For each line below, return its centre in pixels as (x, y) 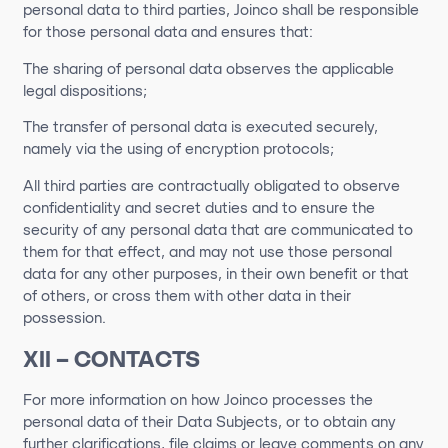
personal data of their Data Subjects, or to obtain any (209, 421)
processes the (320, 399)
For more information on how (123, 399)
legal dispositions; (84, 90)
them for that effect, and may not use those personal (207, 252)
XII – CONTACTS (111, 358)
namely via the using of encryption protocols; (180, 149)
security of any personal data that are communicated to (217, 230)
